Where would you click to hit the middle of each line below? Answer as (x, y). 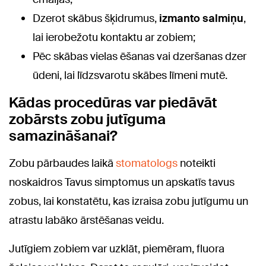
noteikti (198, 163)
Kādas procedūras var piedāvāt (113, 102)
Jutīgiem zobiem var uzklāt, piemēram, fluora (117, 248)
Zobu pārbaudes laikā (62, 163)
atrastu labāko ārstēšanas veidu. (86, 220)
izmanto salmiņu (201, 18)
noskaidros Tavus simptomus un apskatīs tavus (122, 182)
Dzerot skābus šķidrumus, (96, 18)
